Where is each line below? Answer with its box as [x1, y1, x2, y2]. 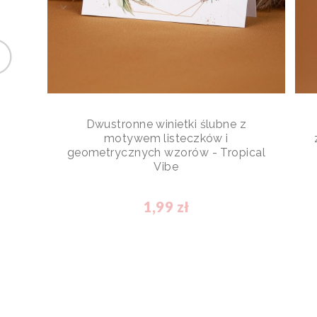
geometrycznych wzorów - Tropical [67, 145, 266, 159]
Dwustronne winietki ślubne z [86, 117, 247, 131]
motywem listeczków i [103, 131, 229, 145]
